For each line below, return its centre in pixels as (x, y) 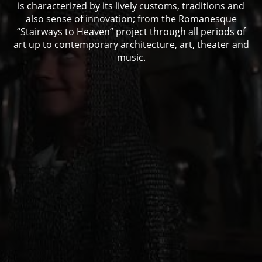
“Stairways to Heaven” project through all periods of (131, 31)
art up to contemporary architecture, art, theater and (131, 44)
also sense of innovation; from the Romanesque (131, 18)
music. (131, 57)
